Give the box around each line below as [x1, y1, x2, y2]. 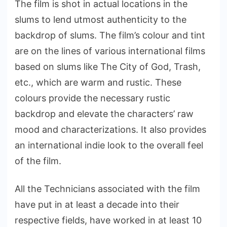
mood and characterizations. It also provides [15, 124, 206, 135]
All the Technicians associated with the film [15, 183, 200, 194]
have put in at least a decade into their [15, 199, 179, 210]
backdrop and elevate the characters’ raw [15, 108, 194, 119]
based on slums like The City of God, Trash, [15, 61, 201, 72]
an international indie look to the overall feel [15, 139, 203, 150]
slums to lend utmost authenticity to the [15, 14, 186, 25]
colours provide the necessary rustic [15, 92, 170, 103]
